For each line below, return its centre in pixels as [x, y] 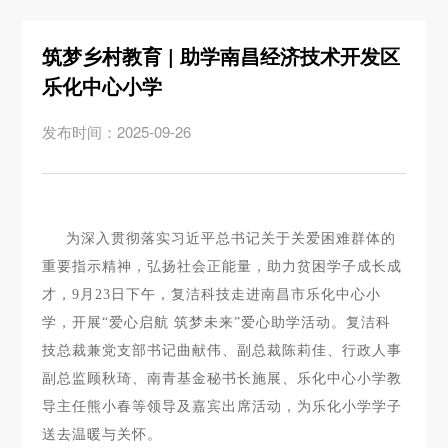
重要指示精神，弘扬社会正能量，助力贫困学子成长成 [222, 266]
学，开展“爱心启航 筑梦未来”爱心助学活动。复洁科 [217, 322]
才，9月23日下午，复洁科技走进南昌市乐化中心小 [212, 294]
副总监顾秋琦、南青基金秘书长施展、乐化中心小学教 [222, 378]
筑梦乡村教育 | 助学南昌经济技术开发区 [221, 55]
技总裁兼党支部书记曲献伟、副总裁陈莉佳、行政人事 [222, 350]
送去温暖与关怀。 [102, 434]
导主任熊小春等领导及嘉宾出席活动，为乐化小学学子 [222, 406]
